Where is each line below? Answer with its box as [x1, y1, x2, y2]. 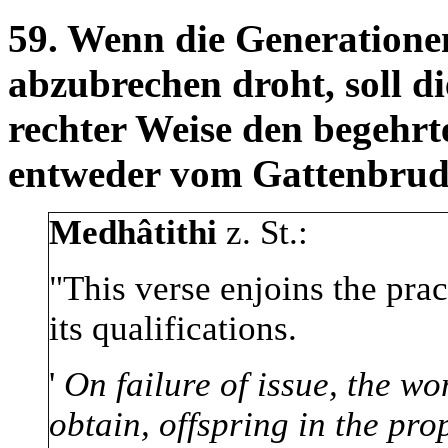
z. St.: [217, 213, 308, 253]
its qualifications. [49, 309, 297, 349]
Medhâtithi [49, 213, 217, 253]
